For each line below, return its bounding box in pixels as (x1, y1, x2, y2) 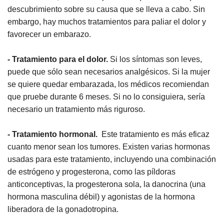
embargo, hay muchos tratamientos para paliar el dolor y (7, 17, 206, 26)
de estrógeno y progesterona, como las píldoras (7, 167, 175, 176)
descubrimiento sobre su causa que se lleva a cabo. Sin (7, 4, 205, 13)
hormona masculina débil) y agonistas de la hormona (7, 192, 195, 201)
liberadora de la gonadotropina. (7, 204, 118, 213)
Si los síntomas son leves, (108, 54, 202, 63)
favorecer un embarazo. (7, 29, 91, 38)
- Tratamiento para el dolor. (7, 54, 108, 63)
